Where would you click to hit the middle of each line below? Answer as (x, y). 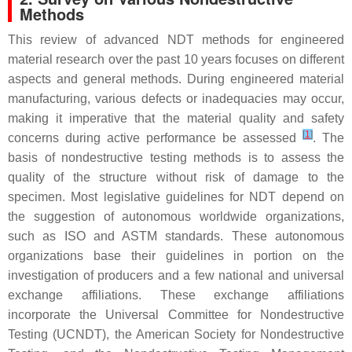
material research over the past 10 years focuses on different (176, 59)
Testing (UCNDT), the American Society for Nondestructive (176, 334)
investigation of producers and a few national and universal (176, 275)
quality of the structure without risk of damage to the (176, 177)
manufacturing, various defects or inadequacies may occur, (176, 99)
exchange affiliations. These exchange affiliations (176, 295)
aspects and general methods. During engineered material (176, 79)
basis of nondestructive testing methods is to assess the (176, 158)
